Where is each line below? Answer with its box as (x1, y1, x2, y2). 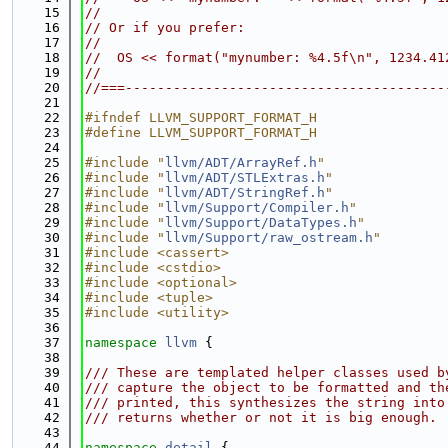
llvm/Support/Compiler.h (165, 200, 349, 215)
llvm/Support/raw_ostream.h (165, 230, 373, 245)
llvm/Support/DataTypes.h (165, 215, 357, 230)
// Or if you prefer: (85, 20, 245, 35)
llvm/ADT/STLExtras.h (165, 170, 325, 185)
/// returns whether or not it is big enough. (85, 410, 437, 425)
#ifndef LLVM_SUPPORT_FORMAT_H (85, 110, 317, 125)
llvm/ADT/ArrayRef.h (165, 155, 317, 170)
